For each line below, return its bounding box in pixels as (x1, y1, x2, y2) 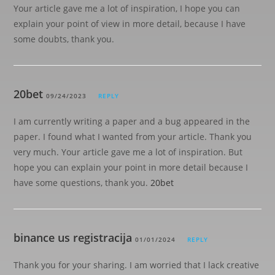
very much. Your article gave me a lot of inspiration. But (14, 146, 243, 158)
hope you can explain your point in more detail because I (14, 161, 249, 173)
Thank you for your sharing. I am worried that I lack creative (14, 259, 260, 271)
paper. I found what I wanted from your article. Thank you (14, 131, 252, 142)
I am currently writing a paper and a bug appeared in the (14, 115, 250, 127)
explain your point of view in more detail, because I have (14, 18, 246, 29)
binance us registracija (14, 230, 133, 245)
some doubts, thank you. (14, 33, 115, 45)
